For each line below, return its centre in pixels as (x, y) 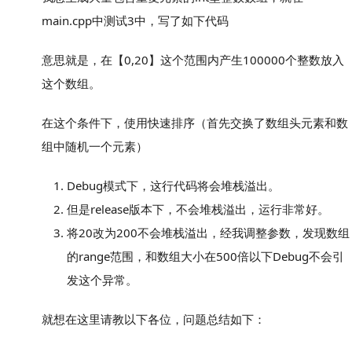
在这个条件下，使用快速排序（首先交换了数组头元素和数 (195, 123)
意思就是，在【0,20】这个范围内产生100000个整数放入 (193, 60)
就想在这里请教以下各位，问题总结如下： (154, 319)
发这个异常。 (102, 280)
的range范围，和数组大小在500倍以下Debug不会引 (205, 256)
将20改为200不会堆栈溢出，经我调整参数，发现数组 (208, 233)
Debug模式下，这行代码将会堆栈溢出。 (173, 185)
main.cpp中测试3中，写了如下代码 (135, 20)
